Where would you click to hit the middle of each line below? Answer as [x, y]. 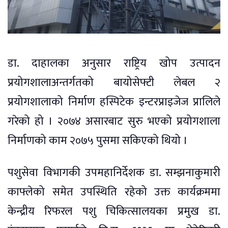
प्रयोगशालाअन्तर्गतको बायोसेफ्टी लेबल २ [114, 82]
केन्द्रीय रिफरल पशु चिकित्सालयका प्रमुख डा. [114, 211]
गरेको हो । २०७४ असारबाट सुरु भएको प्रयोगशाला [114, 121]
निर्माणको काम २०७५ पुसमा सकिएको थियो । [98, 140]
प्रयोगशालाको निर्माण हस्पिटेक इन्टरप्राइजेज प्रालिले [114, 102]
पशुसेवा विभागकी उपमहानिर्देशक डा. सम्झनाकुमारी [114, 173]
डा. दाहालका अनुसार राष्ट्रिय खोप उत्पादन [114, 63]
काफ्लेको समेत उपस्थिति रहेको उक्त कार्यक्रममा [114, 192]
